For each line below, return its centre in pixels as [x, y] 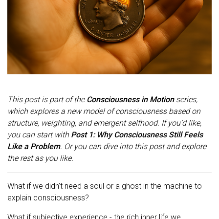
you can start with [39, 134]
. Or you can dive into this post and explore [133, 146]
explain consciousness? [48, 197]
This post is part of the [47, 99]
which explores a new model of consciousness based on [104, 111]
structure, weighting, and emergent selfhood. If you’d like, [104, 123]
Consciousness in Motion [130, 99]
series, [186, 99]
